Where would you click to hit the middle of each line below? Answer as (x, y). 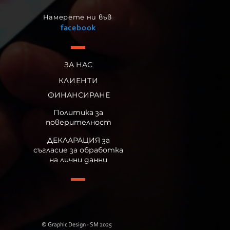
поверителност (78, 122)
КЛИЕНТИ (78, 81)
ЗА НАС (78, 65)
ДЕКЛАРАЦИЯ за (78, 140)
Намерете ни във (78, 17)
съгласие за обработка (78, 150)
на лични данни (78, 160)
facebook (78, 28)
